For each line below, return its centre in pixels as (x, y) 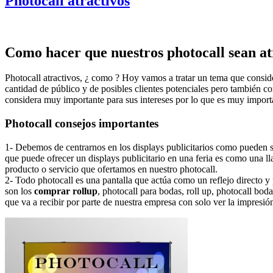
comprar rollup (66, 191)
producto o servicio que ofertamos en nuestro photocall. (111, 169)
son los (19, 191)
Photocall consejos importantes (82, 124)
